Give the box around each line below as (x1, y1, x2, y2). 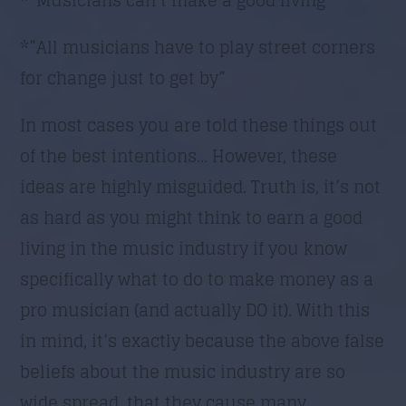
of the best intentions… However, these (20, 140, 338, 170)
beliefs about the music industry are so (20, 356, 346, 386)
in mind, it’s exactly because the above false (20, 325, 385, 355)
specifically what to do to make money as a (20, 264, 374, 294)
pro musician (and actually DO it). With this (20, 295, 371, 324)
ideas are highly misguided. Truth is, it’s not (20, 171, 382, 201)
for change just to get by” (20, 63, 227, 92)
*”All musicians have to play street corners (20, 32, 376, 62)
